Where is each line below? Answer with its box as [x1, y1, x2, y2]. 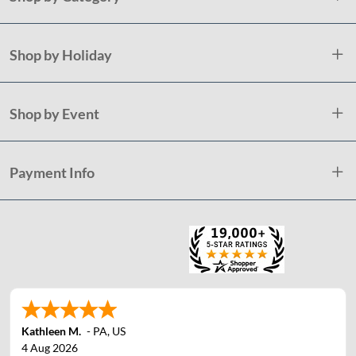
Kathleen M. [21, 324, 81, 339]
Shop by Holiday [10, 45, 112, 64]
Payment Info [10, 163, 95, 181]
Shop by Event [10, 104, 99, 122]
